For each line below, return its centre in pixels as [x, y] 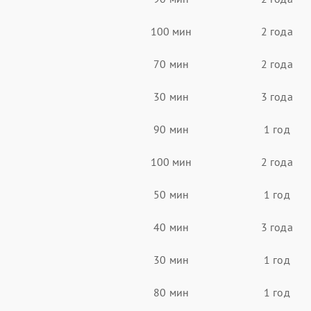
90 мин [171, 129]
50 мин [171, 194]
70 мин [171, 64]
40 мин [171, 227]
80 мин [171, 292]
